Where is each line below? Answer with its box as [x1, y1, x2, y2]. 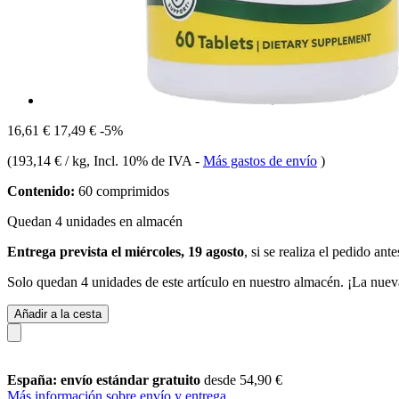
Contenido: [7, 183, 75, 199]
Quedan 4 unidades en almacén [7, 213, 183, 229]
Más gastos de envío [203, 152, 317, 168]
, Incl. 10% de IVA [86, 152, 195, 168]
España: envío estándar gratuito [7, 371, 204, 387]
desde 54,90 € [204, 371, 282, 387]
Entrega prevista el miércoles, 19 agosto [7, 243, 244, 259]
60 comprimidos [75, 183, 169, 199]
